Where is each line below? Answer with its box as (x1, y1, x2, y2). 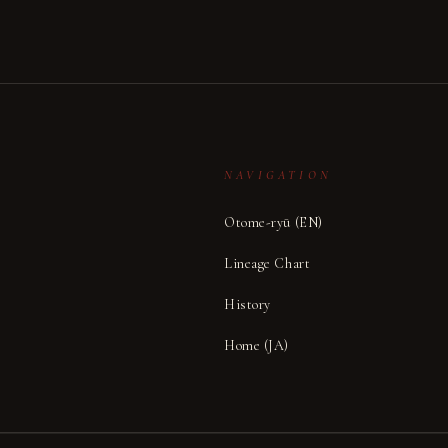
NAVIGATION (224, 168, 332, 182)
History (224, 296, 271, 313)
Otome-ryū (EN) (224, 214, 323, 231)
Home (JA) (224, 337, 290, 354)
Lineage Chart (224, 255, 311, 272)
